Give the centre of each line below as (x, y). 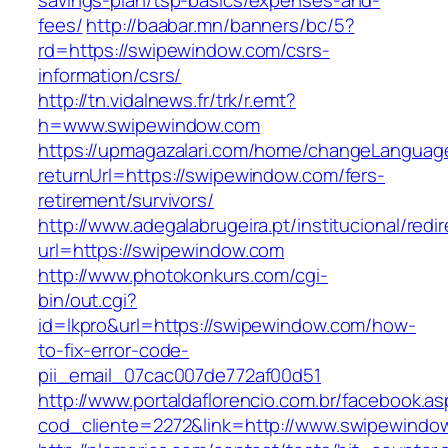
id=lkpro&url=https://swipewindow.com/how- (227, 325)
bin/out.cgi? (87, 300)
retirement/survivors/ (126, 200)
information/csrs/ (110, 75)
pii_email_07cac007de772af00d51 (179, 375)
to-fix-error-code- (114, 350)
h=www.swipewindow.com (149, 125)
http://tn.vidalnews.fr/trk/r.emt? (167, 100)
